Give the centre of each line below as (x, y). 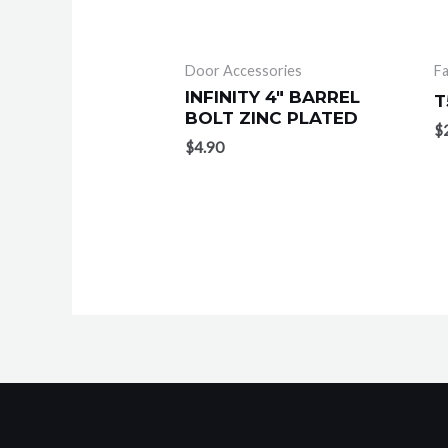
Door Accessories (244, 70)
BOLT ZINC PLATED (272, 118)
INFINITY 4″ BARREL (273, 97)
